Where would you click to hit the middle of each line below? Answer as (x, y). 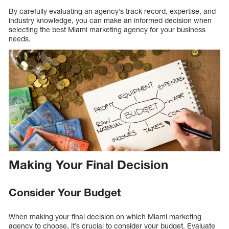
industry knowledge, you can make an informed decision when (110, 20)
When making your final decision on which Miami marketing (105, 216)
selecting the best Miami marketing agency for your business (107, 30)
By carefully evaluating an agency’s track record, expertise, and (112, 11)
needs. (20, 39)
